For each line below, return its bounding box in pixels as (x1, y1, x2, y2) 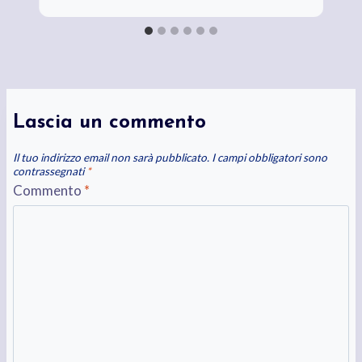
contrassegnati (12, 165, 86, 179)
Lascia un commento (12, 113, 206, 133)
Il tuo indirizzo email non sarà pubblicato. (12, 151, 209, 165)
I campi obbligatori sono (211, 151, 327, 165)
